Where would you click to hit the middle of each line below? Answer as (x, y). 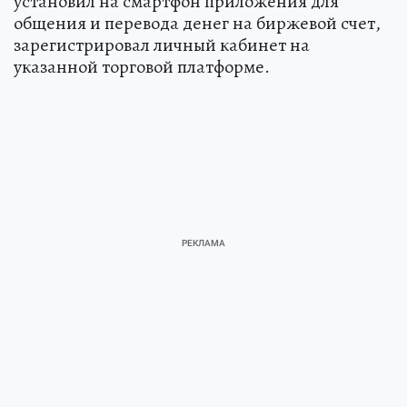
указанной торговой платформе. (142, 67)
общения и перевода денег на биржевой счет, (197, 23)
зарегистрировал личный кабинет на (162, 45)
